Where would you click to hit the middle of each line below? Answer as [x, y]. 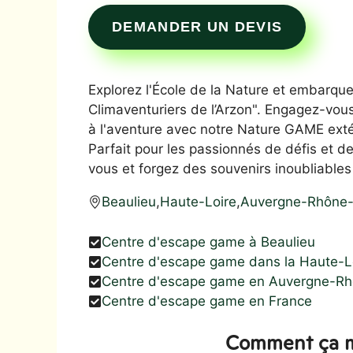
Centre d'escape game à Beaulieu [208, 242]
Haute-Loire [198, 202]
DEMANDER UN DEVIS [197, 27]
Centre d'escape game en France [207, 301]
